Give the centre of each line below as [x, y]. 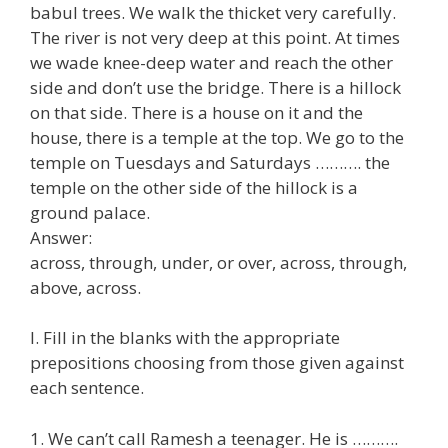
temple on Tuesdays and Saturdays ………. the [210, 162]
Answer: [61, 237]
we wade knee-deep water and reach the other [211, 62]
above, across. [85, 287]
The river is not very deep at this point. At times [215, 37]
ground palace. [90, 212]
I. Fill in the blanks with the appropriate [185, 337]
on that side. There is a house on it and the [196, 112]
